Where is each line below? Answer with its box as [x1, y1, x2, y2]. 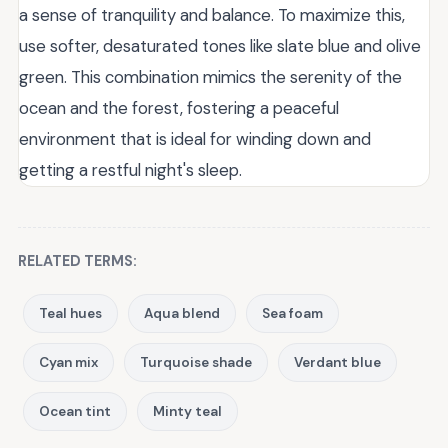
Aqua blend [144, 304, 220, 322]
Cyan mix [39, 353, 98, 371]
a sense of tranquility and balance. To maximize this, [19, 3, 405, 26]
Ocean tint [39, 402, 111, 420]
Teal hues [39, 304, 102, 322]
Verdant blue [294, 353, 381, 371]
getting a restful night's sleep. [19, 158, 242, 181]
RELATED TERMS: [18, 251, 137, 270]
